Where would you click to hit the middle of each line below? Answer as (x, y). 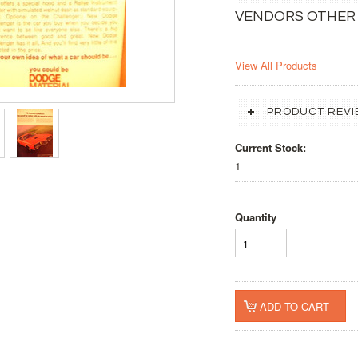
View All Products (276, 65)
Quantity (256, 217)
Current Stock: (270, 147)
